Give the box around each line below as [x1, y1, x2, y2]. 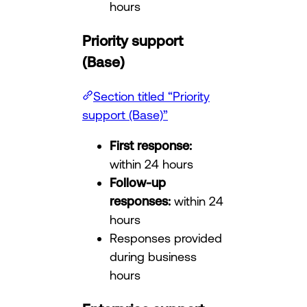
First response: [110, 138, 192, 153]
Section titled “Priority [93, 89, 210, 103]
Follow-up [110, 175, 166, 190]
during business [110, 249, 197, 264]
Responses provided [110, 231, 222, 245]
